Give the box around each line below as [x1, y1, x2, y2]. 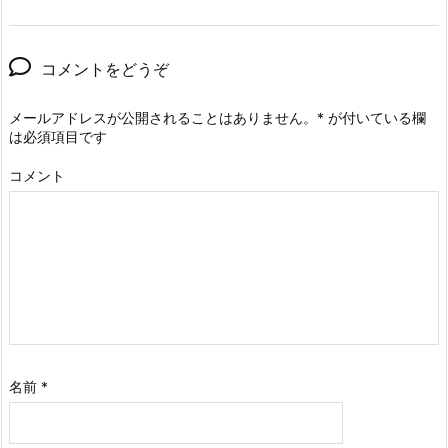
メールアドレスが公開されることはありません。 [9, 109, 317, 127]
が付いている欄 [324, 109, 426, 127]
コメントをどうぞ [41, 59, 169, 80]
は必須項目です [9, 128, 107, 146]
